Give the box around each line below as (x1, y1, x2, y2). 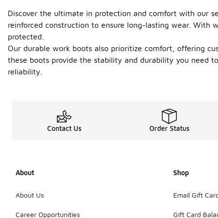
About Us (16, 190, 44, 199)
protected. (8, 32, 44, 41)
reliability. (8, 67, 42, 76)
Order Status (149, 124, 190, 132)
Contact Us (47, 124, 82, 132)
